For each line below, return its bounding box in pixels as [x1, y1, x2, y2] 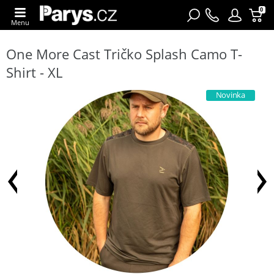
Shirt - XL [6, 62, 62, 81]
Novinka [215, 89, 245, 100]
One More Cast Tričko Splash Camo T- [6, 44, 242, 63]
